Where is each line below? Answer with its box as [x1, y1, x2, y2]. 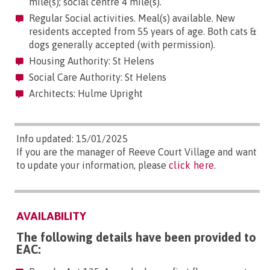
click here [169, 160, 215, 171]
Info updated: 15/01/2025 [16, 133, 128, 145]
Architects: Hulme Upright [27, 88, 143, 99]
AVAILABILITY [16, 209, 86, 223]
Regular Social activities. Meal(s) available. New [27, 13, 235, 24]
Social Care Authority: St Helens [27, 72, 166, 83]
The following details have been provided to [16, 230, 256, 245]
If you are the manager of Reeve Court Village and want [16, 146, 257, 158]
